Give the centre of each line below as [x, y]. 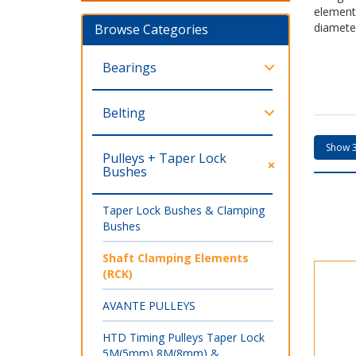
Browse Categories [151, 29]
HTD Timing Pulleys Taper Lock [184, 337]
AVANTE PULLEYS [149, 305]
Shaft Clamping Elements [176, 257]
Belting [124, 112]
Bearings [130, 67]
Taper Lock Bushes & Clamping [184, 210]
